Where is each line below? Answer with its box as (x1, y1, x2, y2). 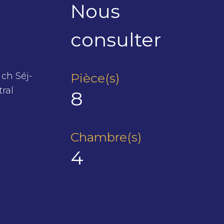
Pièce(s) (70, 70, 119, 86)
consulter (70, 28, 161, 52)
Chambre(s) (70, 129, 141, 145)
